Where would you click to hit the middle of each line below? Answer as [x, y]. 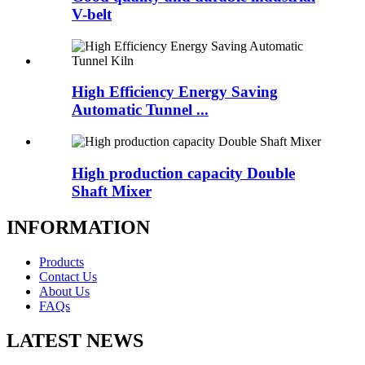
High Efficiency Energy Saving [175, 92]
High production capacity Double [183, 173]
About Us [64, 291]
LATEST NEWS [75, 340]
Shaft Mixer [112, 191]
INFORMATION [78, 227]
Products [62, 262]
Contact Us [68, 276]
